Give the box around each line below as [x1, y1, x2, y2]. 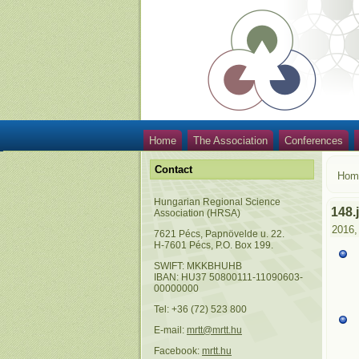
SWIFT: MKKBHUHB [154, 260, 242, 272]
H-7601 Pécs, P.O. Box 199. [154, 240, 273, 251]
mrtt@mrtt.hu [187, 325, 242, 336]
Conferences [284, 135, 343, 147]
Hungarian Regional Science [154, 196, 280, 208]
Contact [155, 163, 192, 175]
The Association [193, 135, 268, 147]
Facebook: [154, 345, 202, 357]
